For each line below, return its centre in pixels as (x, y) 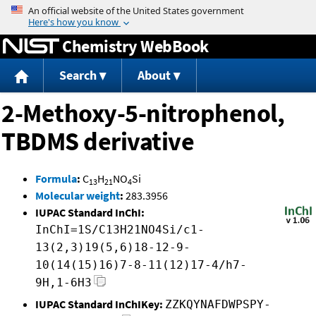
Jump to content (158, 10)
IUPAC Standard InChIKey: (99, 304)
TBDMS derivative (98, 142)
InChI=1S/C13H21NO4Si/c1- (120, 230)
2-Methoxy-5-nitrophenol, (143, 114)
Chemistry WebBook (135, 46)
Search (78, 75)
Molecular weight (78, 196)
